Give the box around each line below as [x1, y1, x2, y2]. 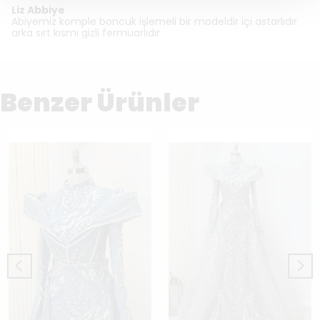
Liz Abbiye [11, 3, 65, 17]
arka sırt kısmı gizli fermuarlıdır [11, 26, 160, 40]
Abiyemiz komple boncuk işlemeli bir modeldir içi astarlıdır [11, 14, 297, 29]
